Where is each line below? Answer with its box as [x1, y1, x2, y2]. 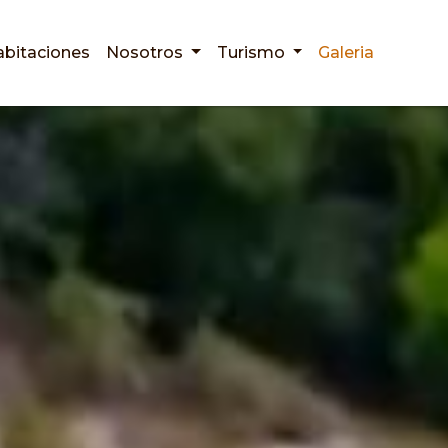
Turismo [216, 43, 289, 63]
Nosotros [106, 43, 187, 63]
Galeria [318, 43, 375, 63]
